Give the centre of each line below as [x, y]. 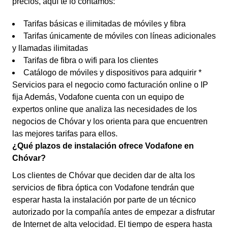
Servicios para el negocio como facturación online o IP [110, 85]
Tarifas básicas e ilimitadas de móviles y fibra [105, 24]
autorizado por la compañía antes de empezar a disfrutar [113, 212]
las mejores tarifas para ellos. [65, 134]
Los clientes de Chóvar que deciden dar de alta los [104, 175]
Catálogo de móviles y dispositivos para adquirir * [112, 73]
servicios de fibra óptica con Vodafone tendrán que [103, 188]
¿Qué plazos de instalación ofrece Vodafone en [103, 146]
